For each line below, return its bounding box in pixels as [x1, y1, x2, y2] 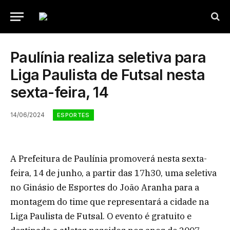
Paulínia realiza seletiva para [10, 48, 206, 66]
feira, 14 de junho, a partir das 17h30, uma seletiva [10, 167, 217, 179]
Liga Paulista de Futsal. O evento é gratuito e [10, 210, 191, 222]
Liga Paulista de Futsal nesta [10, 66, 205, 84]
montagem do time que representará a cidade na [10, 196, 209, 207]
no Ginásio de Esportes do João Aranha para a [10, 182, 199, 193]
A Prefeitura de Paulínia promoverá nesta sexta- [10, 153, 207, 164]
